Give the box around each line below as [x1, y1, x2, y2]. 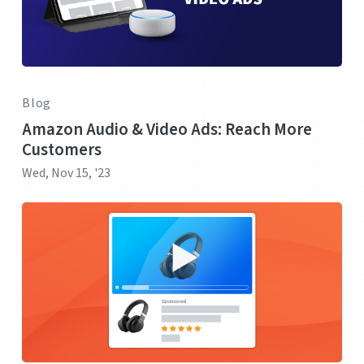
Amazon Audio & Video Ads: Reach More [22, 117, 312, 141]
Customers [22, 137, 102, 162]
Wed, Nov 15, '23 [22, 163, 110, 182]
